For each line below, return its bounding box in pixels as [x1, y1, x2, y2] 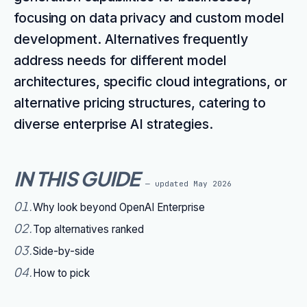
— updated [145, 179, 193, 188]
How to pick [33, 267, 90, 280]
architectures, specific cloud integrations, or [14, 73, 287, 90]
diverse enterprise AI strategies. [14, 116, 213, 132]
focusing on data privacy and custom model [14, 10, 284, 26]
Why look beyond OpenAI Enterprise [33, 201, 205, 214]
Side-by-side [33, 245, 95, 258]
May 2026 [193, 179, 232, 188]
